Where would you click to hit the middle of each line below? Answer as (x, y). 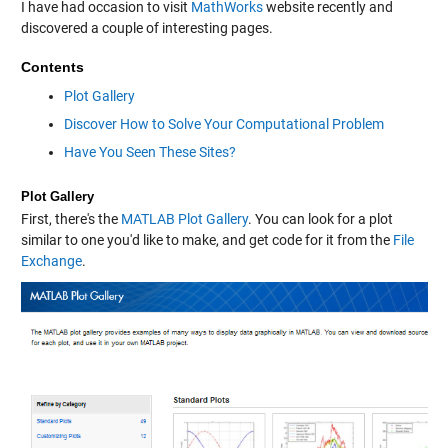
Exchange (51, 260)
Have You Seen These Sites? (149, 151)
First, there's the (70, 218)
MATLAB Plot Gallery (184, 218)
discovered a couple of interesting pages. (146, 27)
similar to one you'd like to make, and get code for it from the (206, 239)
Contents (52, 66)
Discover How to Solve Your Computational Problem (223, 123)
